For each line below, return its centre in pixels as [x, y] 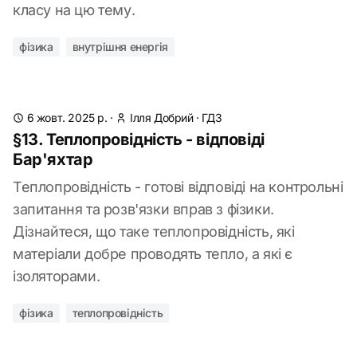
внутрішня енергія [120, 47]
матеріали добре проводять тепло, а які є [153, 254]
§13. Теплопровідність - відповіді [139, 139]
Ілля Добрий [162, 118]
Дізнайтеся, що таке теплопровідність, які [154, 231]
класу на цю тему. [74, 10]
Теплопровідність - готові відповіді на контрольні [178, 187]
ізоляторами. [57, 276]
